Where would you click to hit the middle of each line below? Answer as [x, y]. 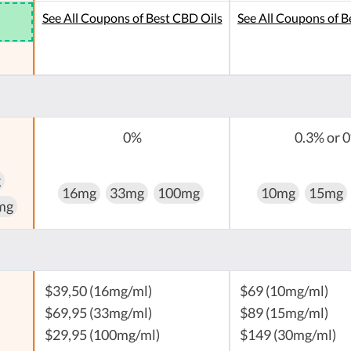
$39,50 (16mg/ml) [98, 291]
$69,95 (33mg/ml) [98, 313]
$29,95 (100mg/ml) [102, 335]
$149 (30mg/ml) [288, 335]
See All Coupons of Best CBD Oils [132, 18]
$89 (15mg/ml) [284, 313]
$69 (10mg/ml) [284, 291]
